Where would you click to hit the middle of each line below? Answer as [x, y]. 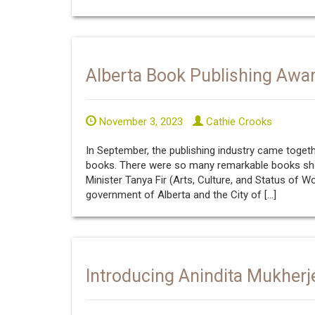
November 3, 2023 [140, 121]
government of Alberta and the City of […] [181, 194]
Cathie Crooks [238, 121]
